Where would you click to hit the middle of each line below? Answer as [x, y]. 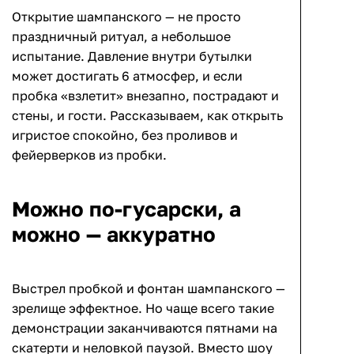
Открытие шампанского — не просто [126, 16]
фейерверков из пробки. [89, 154]
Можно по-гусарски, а [126, 209]
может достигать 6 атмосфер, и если [127, 75]
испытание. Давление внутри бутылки [132, 56]
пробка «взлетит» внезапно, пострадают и [145, 95]
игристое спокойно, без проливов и [125, 135]
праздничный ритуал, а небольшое [121, 36]
